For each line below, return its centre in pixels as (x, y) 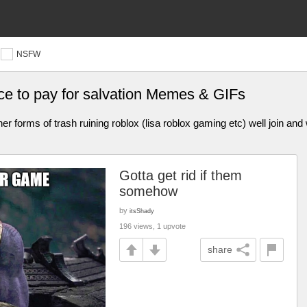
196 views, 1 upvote (152, 226)
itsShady (142, 211)
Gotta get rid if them (181, 175)
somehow (148, 191)
